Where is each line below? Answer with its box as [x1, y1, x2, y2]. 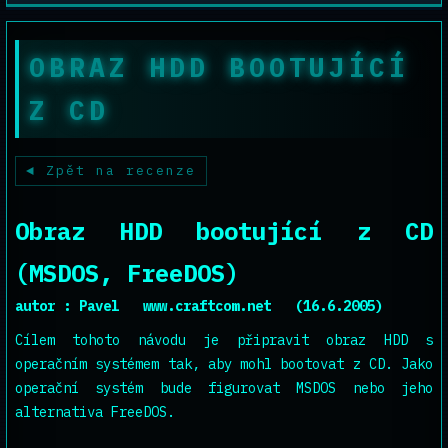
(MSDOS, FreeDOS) [15, 257, 239, 289]
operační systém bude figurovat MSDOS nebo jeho [15, 379, 433, 397]
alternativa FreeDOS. [15, 403, 175, 421]
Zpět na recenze [46, 162, 196, 179]
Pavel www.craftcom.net [79, 297, 295, 315]
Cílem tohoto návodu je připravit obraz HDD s [15, 331, 433, 349]
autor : [15, 297, 79, 315]
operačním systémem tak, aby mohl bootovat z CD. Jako [15, 355, 433, 373]
